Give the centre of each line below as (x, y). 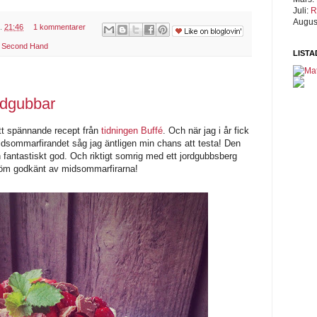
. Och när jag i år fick (206, 130)
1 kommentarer (59, 27)
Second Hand (25, 46)
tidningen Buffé (132, 130)
